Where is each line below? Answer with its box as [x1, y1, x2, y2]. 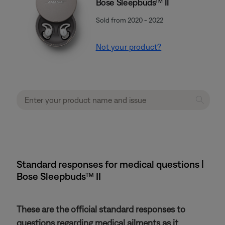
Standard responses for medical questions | [17, 158, 204, 170]
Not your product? [95, 42, 162, 52]
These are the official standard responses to [17, 203, 185, 214]
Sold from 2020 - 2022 [95, 16, 163, 25]
